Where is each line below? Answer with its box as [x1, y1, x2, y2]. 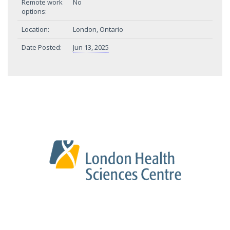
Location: [22, 25, 49, 34]
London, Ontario [73, 25, 123, 34]
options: [22, 7, 47, 16]
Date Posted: [22, 43, 62, 52]
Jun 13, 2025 [73, 43, 109, 52]
